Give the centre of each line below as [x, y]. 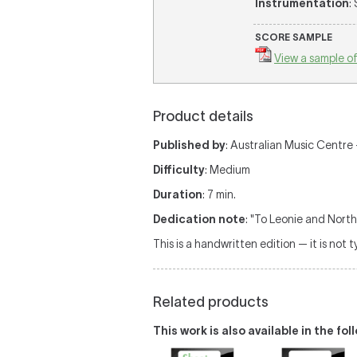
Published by [189, 145]
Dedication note [199, 219]
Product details [203, 116]
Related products [211, 302]
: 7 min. [219, 194]
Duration [178, 194]
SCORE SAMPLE [294, 37]
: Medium [228, 170]
